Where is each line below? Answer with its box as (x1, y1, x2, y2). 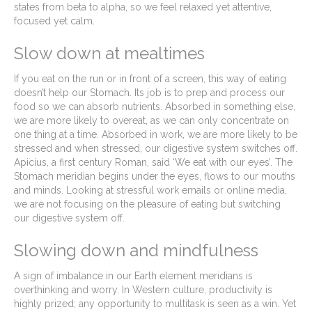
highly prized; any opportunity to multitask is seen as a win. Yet (14, 297, 296, 309)
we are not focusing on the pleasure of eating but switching (14, 198, 281, 210)
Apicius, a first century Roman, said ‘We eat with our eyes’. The (14, 156, 292, 168)
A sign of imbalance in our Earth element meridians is (14, 270, 253, 281)
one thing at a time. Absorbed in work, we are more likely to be (14, 128, 297, 140)
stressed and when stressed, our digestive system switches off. (14, 142, 297, 154)
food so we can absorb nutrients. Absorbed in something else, (14, 100, 295, 112)
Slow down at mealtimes (14, 42, 205, 63)
